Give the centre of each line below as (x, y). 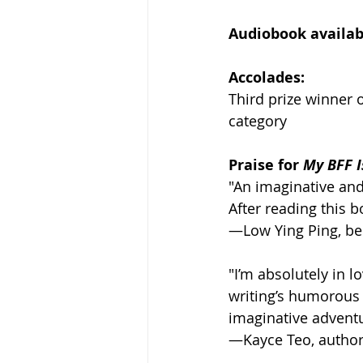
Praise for (266, 164)
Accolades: (267, 77)
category (258, 120)
